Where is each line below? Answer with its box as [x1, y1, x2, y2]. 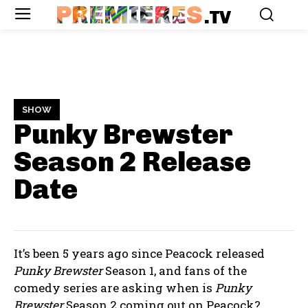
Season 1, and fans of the [102, 263, 247, 279]
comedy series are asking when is [14, 280, 215, 296]
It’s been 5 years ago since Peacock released [14, 245, 265, 262]
